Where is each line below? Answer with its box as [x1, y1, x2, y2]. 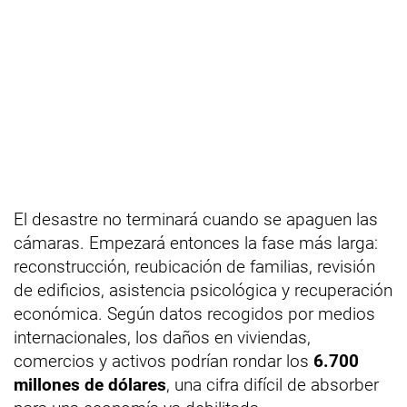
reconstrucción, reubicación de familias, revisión [14, 255, 375, 277]
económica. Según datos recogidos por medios [14, 303, 375, 324]
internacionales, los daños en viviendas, [14, 326, 311, 348]
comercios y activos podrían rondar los [14, 350, 313, 372]
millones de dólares [14, 373, 166, 395]
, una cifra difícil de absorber [166, 373, 379, 395]
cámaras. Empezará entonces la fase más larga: [14, 232, 378, 253]
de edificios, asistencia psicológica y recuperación [14, 279, 392, 301]
